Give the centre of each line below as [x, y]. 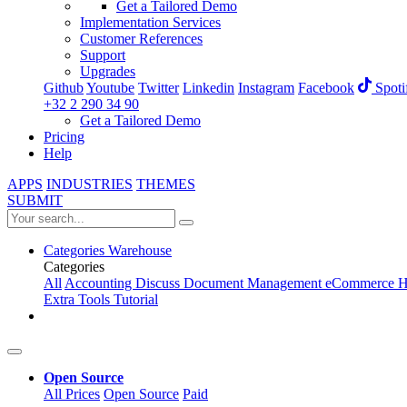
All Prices [72, 394]
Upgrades [108, 71]
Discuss [159, 283]
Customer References [141, 39]
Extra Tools [79, 300]
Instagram [266, 88]
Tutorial [136, 300]
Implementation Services [150, 22]
